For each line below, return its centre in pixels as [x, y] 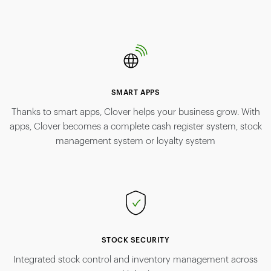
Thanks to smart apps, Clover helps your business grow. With [135, 113]
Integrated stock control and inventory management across [135, 260]
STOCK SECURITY [135, 240]
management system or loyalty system [135, 142]
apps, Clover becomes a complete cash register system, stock [135, 127]
